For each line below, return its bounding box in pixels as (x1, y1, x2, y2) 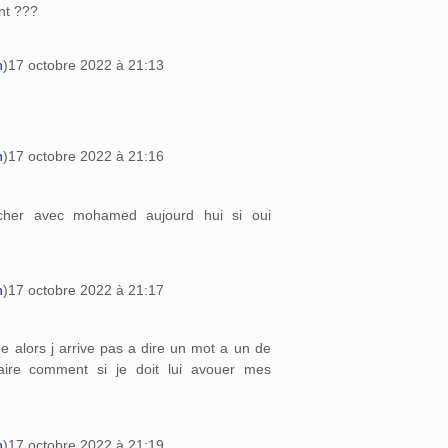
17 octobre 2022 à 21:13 (8, 57, 164, 74)
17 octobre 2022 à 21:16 (8, 148, 164, 165)
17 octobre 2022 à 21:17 (8, 281, 164, 298)
